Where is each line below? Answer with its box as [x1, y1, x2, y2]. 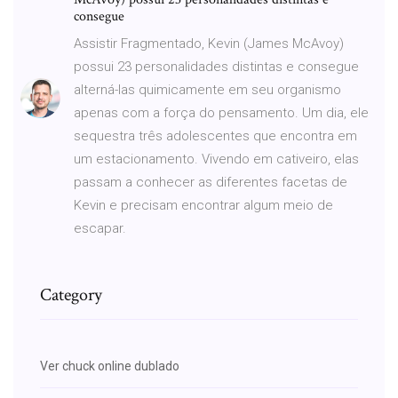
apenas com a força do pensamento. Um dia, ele [74, 104, 369, 121]
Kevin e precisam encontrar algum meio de [74, 196, 333, 213]
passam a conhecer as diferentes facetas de [74, 173, 347, 190]
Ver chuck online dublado [40, 358, 179, 373]
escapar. [74, 219, 126, 236]
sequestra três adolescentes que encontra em [74, 127, 357, 144]
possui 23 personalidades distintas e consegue [74, 58, 359, 75]
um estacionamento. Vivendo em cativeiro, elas [74, 150, 359, 167]
